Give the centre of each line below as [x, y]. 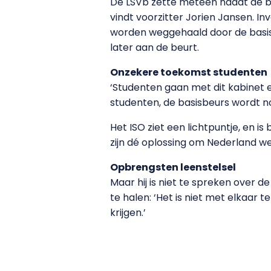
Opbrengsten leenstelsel [173, 167]
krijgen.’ [128, 212]
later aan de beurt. [155, 47]
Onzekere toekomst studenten [189, 72]
